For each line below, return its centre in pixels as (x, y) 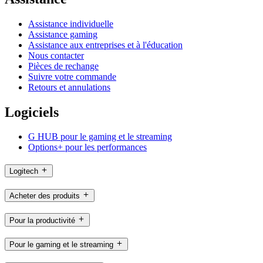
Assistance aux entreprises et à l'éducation (105, 45)
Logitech (24, 171)
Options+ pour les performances (87, 147)
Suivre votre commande (72, 76)
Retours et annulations (69, 87)
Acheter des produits (45, 195)
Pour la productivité (42, 220)
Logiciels (32, 112)
